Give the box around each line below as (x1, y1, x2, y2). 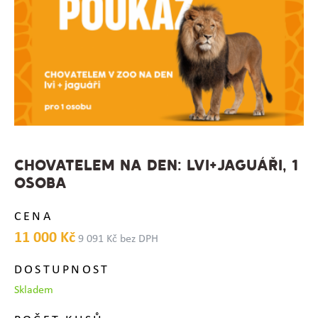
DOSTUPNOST (13, 263, 110, 277)
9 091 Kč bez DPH (77, 233, 158, 245)
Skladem (13, 284, 53, 296)
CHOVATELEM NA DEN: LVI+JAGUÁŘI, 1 (13, 158, 298, 174)
